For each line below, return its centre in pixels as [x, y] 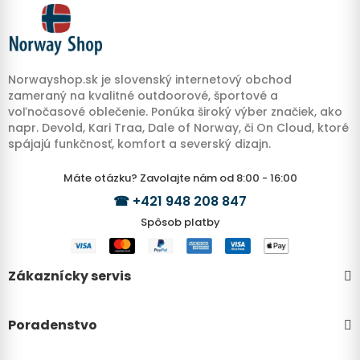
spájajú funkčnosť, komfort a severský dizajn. [139, 143]
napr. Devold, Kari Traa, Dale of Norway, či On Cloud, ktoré [178, 127]
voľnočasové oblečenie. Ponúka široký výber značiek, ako [175, 111]
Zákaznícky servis [70, 276]
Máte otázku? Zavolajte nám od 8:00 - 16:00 [180, 178]
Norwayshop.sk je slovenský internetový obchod [150, 79]
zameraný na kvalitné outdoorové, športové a [143, 95]
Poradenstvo [53, 325]
